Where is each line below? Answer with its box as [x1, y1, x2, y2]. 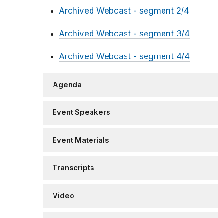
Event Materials [53, 136, 109, 145]
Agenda [53, 80, 82, 90]
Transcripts [53, 163, 94, 173]
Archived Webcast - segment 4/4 [59, 52, 190, 62]
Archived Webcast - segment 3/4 [59, 29, 190, 39]
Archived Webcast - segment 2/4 [59, 6, 189, 16]
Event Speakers [53, 108, 110, 117]
